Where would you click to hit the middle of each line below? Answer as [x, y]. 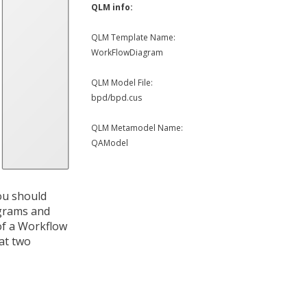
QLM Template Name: [133, 37]
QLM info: [112, 7]
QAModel [110, 143]
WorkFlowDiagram [127, 52]
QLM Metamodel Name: [137, 128]
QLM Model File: [122, 83]
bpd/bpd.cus [116, 98]
